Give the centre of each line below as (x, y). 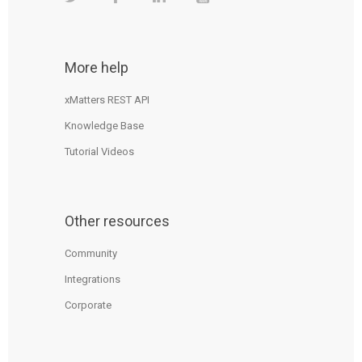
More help (97, 68)
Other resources (117, 221)
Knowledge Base (104, 126)
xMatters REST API (107, 100)
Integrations (93, 279)
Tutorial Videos (99, 152)
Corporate (88, 305)
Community (91, 253)
